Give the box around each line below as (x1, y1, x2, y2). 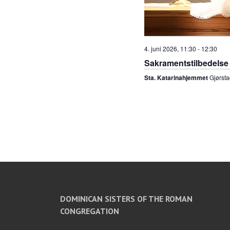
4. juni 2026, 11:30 (144, 44, 196, 53)
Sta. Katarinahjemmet (144, 72, 209, 82)
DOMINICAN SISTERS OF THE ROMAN (60, 193, 193, 204)
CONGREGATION (60, 205, 119, 216)
